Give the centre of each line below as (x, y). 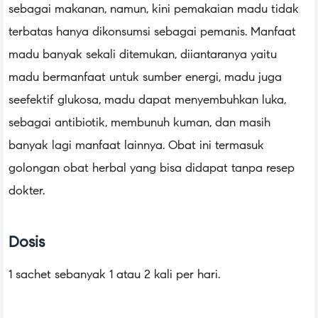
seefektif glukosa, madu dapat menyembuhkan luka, (147, 100)
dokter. (27, 191)
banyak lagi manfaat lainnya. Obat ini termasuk (136, 146)
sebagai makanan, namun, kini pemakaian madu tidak (154, 9)
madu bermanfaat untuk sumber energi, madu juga (145, 77)
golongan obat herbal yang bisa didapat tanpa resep (152, 168)
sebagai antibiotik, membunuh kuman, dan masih (139, 123)
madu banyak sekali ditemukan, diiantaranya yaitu (143, 55)
